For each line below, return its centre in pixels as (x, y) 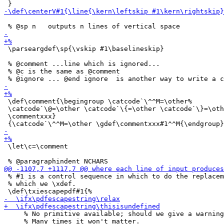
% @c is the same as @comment (62, 71)
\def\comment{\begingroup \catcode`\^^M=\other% (98, 101)
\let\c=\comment (36, 146)
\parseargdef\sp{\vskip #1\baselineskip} (84, 49)
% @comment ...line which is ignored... (82, 64)
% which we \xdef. (40, 184)
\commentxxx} (30, 116)
